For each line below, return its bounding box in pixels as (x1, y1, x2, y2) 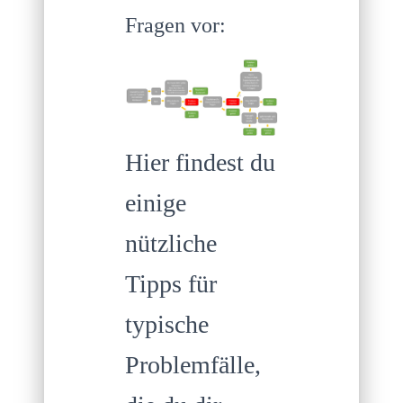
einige (125, 188, 186, 217)
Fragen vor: (125, 13, 226, 37)
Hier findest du (125, 148, 275, 176)
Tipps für (125, 269, 217, 298)
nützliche (125, 228, 217, 257)
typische (125, 309, 209, 338)
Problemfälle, (125, 350, 261, 379)
